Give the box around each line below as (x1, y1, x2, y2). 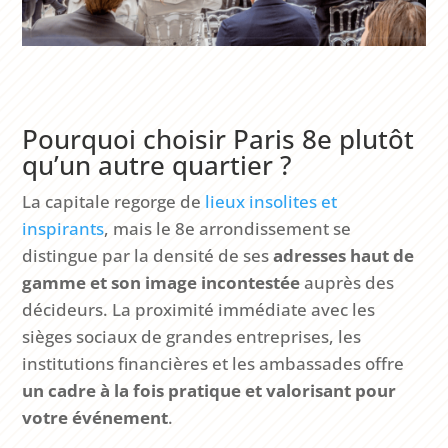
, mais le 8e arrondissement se (104, 216, 352, 240)
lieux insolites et (205, 189, 338, 213)
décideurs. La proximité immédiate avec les (22, 297, 376, 321)
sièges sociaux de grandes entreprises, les (22, 324, 362, 348)
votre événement (22, 405, 169, 429)
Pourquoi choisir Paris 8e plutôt (22, 120, 415, 157)
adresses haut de (273, 243, 415, 267)
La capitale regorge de (22, 189, 206, 213)
